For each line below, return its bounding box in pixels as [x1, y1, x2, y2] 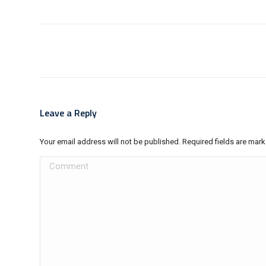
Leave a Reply [40, 106, 97, 120]
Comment [40, 157, 78, 167]
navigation [39, 36, 88, 52]
